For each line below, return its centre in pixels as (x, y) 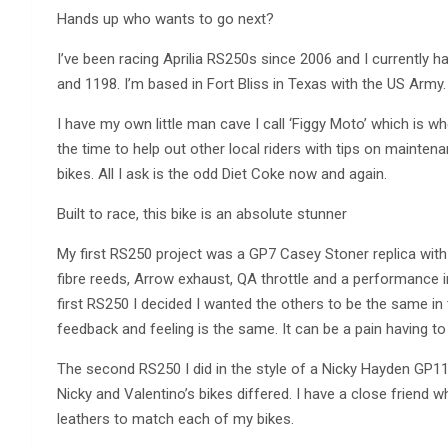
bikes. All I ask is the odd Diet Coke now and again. (222, 173)
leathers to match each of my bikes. (175, 418)
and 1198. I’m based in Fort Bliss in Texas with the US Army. (251, 83)
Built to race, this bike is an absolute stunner (202, 213)
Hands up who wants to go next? (165, 18)
